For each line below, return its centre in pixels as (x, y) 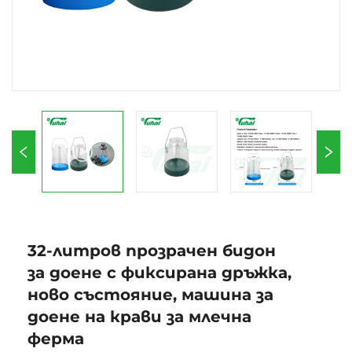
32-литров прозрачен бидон (152, 251)
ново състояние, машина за (150, 295)
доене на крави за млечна (139, 317)
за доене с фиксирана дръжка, (159, 273)
